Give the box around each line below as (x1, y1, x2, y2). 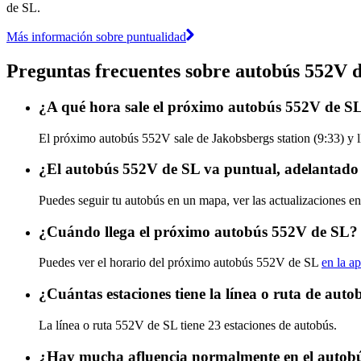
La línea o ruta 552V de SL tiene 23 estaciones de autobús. (39, 317, 337, 332)
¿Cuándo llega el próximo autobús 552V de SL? (39, 222, 358, 240)
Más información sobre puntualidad (6, 29, 186, 44)
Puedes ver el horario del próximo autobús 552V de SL (39, 255, 322, 270)
